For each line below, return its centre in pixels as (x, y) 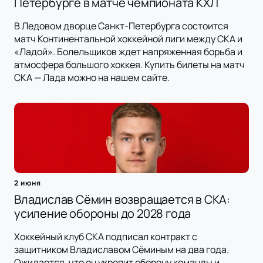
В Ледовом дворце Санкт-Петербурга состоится (121, 26)
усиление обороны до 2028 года (103, 214)
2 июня (28, 183)
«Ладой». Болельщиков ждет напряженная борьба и (128, 52)
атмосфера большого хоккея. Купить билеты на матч (129, 65)
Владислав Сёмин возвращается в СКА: (122, 200)
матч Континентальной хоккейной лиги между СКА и (128, 39)
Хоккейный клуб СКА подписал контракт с (106, 237)
